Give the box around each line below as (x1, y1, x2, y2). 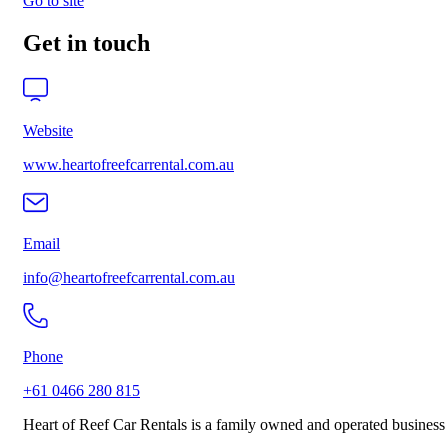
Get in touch (23, 30, 150, 57)
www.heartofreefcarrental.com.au (23, 156, 234, 174)
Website (23, 122, 73, 140)
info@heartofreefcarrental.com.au (23, 269, 235, 287)
